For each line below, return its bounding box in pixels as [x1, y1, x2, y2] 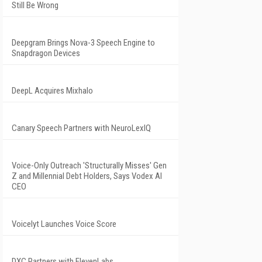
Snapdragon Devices [12, 48, 80, 58]
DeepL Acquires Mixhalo [12, 85, 93, 96]
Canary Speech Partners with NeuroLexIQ [12, 123, 151, 133]
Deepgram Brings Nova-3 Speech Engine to [12, 37, 155, 48]
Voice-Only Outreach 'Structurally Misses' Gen [12, 160, 167, 171]
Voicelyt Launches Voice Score [12, 219, 116, 229]
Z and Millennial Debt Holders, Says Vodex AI [12, 171, 162, 181]
